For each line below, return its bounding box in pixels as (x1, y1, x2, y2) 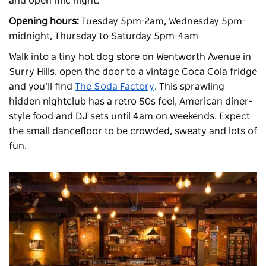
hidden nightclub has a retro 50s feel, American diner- (9, 96, 252, 106)
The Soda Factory (75, 81, 154, 91)
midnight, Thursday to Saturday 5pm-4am (9, 31, 201, 41)
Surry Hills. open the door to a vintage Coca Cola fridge (9, 66, 257, 77)
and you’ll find (9, 81, 75, 91)
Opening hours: (9, 16, 79, 26)
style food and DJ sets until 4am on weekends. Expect (9, 111, 250, 121)
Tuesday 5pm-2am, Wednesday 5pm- (81, 16, 246, 26)
